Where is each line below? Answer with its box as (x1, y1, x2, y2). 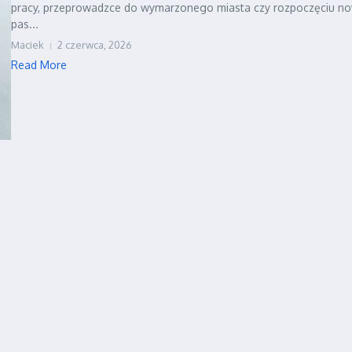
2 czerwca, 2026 (57, 38, 132, 51)
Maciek (11, 38, 44, 51)
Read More (11, 58, 67, 71)
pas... (11, 17, 38, 31)
